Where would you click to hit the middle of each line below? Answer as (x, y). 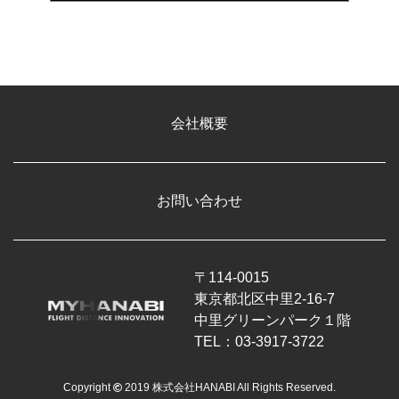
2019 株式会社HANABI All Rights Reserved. (229, 387)
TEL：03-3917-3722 (259, 341)
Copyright (88, 387)
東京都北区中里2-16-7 (265, 298)
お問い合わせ (199, 200)
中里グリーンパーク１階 (273, 320)
